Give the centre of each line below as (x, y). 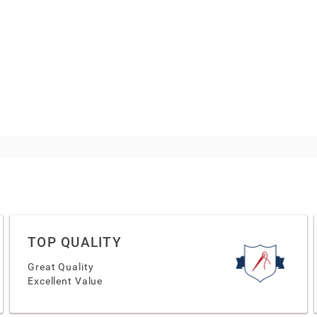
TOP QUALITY (75, 242)
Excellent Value (65, 281)
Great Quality (61, 266)
